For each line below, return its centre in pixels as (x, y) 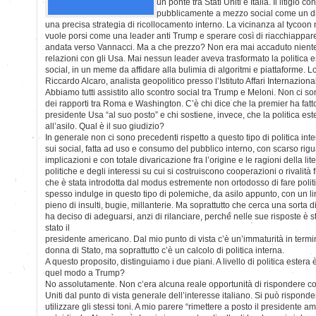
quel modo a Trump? (85, 273)
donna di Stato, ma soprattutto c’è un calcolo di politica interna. (165, 250)
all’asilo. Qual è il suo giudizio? (105, 126)
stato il (57, 227)
